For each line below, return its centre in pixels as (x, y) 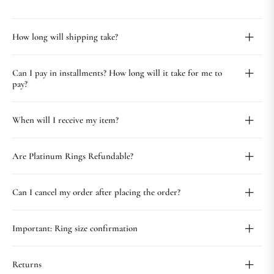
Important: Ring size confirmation (75, 228)
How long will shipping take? (65, 37)
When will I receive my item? (65, 120)
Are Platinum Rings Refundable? (73, 156)
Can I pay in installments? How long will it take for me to (117, 73)
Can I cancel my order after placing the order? (96, 192)
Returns (27, 265)
